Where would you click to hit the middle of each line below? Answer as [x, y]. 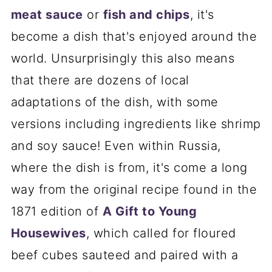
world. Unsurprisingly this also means [123, 59]
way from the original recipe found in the [134, 190]
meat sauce [47, 15]
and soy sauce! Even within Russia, [116, 146]
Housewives [48, 233]
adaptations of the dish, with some [114, 102]
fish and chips [146, 15]
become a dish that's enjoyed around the [134, 37]
